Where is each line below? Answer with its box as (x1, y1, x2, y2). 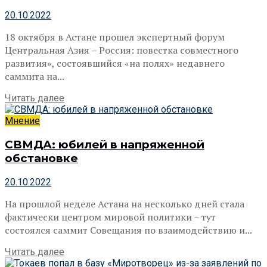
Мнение (5, 115, 40, 127)
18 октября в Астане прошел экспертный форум (5, 30, 225, 44)
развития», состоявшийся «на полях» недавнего (5, 57, 225, 70)
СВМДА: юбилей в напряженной (5, 137, 204, 151)
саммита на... (5, 70, 64, 83)
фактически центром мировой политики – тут (5, 210, 216, 223)
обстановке (5, 151, 78, 165)
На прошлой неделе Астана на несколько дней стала (5, 197, 244, 210)
